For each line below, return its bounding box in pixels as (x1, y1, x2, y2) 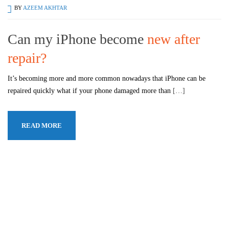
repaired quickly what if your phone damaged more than (8, 86, 173, 95)
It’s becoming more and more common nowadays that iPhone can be (8, 74, 205, 82)
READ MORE (21, 121, 62, 129)
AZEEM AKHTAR (23, 4, 67, 11)
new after (147, 31, 200, 47)
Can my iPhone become (8, 31, 147, 47)
